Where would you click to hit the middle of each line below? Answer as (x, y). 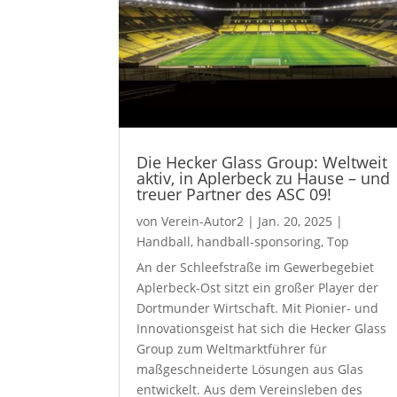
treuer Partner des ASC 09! (234, 194)
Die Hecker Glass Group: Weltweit (262, 162)
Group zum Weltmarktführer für (232, 348)
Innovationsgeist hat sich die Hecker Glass (262, 328)
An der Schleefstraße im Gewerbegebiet (256, 267)
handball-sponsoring (259, 241)
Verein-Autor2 (203, 221)
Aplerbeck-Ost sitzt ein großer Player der (258, 287)
